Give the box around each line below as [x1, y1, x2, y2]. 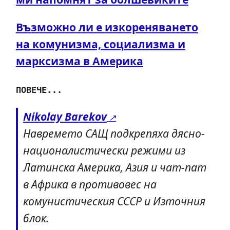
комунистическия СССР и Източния [23, 194, 205, 209]
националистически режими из [23, 143, 185, 158]
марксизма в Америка [15, 53, 143, 69]
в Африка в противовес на [23, 177, 157, 192]
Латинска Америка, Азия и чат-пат [23, 160, 206, 175]
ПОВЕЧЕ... [15, 85, 62, 95]
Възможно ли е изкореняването [15, 20, 198, 35]
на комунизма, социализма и [15, 36, 185, 52]
